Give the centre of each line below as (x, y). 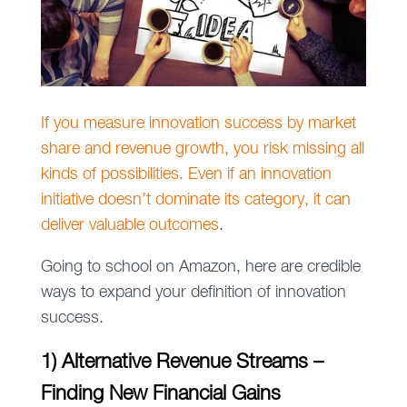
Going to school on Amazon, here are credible (200, 268)
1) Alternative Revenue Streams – (182, 363)
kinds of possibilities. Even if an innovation (186, 175)
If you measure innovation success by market (198, 124)
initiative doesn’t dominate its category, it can (195, 200)
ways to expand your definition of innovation (193, 293)
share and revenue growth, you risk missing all (202, 149)
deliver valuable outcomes (129, 226)
